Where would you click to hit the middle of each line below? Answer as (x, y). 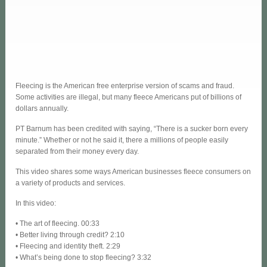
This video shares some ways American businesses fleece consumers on (133, 171)
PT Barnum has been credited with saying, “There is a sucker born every (132, 128)
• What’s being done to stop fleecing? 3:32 (84, 257)
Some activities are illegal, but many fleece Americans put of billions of (129, 97)
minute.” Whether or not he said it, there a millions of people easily (122, 140)
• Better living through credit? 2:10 (70, 235)
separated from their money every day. (77, 151)
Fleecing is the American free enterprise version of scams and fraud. (125, 86)
